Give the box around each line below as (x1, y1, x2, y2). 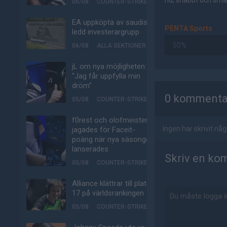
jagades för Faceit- (72, 125, 135, 134)
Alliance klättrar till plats (72, 179, 150, 188)
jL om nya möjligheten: (72, 62, 146, 71)
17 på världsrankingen (72, 188, 144, 198)
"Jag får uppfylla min (72, 71, 140, 81)
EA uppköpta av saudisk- (72, 18, 154, 27)
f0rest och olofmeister (72, 116, 148, 125)
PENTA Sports (165, 24, 212, 32)
